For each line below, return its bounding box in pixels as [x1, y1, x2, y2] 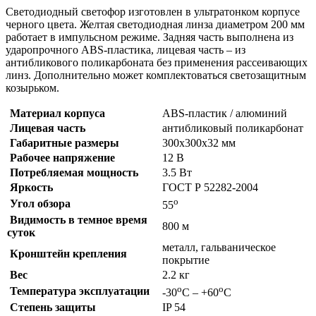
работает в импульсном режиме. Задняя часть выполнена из [6, 31, 293, 44]
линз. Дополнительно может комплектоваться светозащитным [6, 69, 306, 82]
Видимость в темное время [7, 214, 147, 226]
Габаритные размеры [7, 137, 119, 150]
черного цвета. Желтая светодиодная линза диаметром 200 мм [6, 18, 305, 31]
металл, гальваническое [162, 241, 276, 254]
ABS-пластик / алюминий [162, 107, 287, 120]
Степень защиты [7, 301, 96, 314]
